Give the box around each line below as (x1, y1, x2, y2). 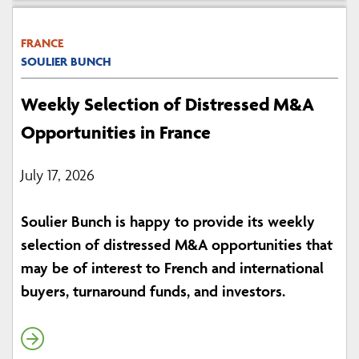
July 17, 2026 (21, 165, 95, 185)
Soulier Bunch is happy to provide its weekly (21, 212, 315, 232)
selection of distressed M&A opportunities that (21, 235, 333, 255)
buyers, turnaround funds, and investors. (21, 281, 285, 301)
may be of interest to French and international (21, 258, 324, 278)
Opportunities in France (21, 121, 211, 144)
